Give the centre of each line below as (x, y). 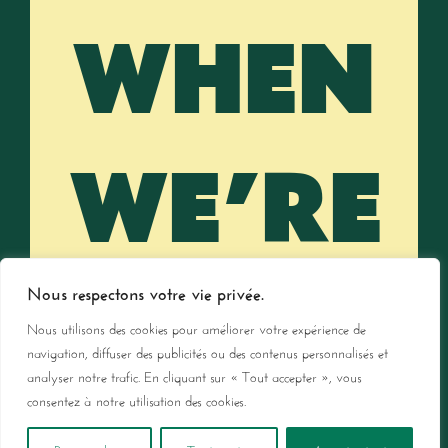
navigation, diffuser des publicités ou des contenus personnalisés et (207, 351)
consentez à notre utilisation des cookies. (136, 399)
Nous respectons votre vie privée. (145, 291)
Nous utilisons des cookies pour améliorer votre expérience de (196, 327)
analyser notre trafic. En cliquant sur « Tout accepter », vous (194, 375)
